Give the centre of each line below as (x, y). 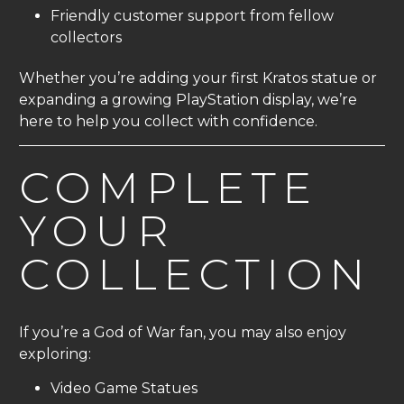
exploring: (55, 353)
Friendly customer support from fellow (192, 15)
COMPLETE (169, 187)
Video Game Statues (124, 388)
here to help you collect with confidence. (168, 121)
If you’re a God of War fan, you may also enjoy (183, 332)
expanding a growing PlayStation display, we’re (188, 99)
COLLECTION (195, 274)
